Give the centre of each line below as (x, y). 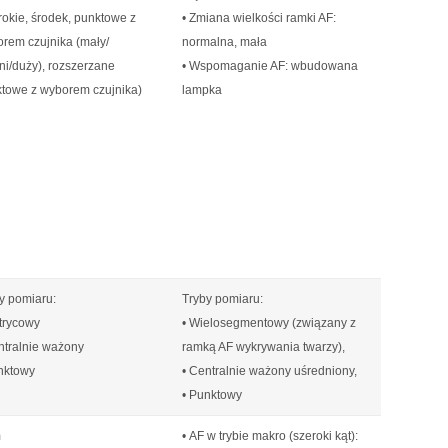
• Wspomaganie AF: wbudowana (270, 66)
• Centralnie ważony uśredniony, (269, 371)
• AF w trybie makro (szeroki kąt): (270, 436)
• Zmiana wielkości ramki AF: (259, 18)
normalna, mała (224, 42)
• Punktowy (212, 395)
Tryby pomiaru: (222, 299)
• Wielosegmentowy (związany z (269, 323)
